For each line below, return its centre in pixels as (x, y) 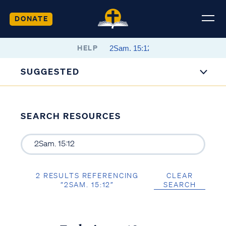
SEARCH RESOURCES (71, 116)
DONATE (31, 18)
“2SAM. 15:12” (87, 184)
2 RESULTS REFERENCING (87, 175)
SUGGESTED (50, 71)
